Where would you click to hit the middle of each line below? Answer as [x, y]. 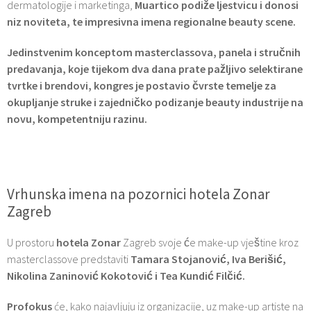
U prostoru [32, 242]
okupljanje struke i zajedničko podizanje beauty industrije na [155, 102]
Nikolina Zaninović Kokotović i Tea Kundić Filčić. [126, 275]
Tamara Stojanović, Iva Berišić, [208, 259]
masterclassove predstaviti [69, 259]
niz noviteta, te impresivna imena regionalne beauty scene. [151, 21]
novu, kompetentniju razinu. [77, 118]
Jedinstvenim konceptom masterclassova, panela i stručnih [154, 52]
